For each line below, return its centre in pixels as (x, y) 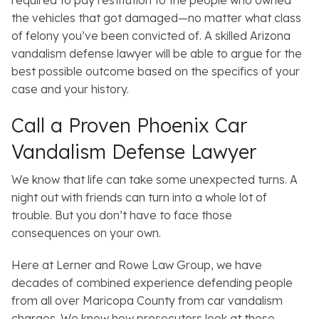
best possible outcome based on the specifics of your (156, 72)
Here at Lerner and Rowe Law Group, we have (137, 265)
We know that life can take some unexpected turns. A (155, 180)
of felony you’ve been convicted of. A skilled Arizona (151, 36)
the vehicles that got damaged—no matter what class (156, 18)
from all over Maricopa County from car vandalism (147, 301)
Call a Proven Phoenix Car (129, 126)
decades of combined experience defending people (152, 283)
